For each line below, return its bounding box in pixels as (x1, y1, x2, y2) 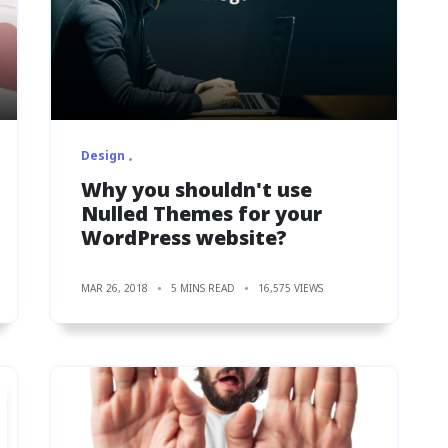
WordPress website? (81, 223, 287, 251)
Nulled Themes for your (81, 199, 322, 227)
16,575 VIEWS (258, 280, 323, 295)
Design (81, 146, 125, 164)
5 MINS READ (171, 280, 235, 295)
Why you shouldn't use (81, 175, 312, 203)
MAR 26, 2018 (81, 280, 148, 295)
